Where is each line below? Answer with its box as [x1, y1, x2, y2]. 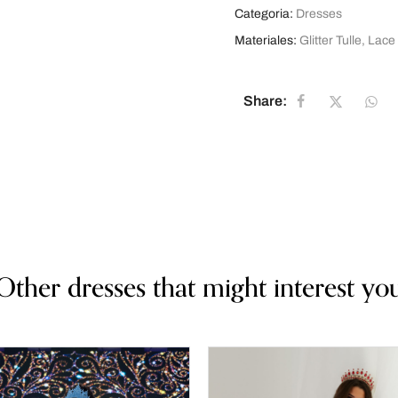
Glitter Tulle [299, 34, 362, 47]
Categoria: [235, 7, 293, 20]
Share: [243, 92, 287, 108]
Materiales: [235, 34, 299, 47]
